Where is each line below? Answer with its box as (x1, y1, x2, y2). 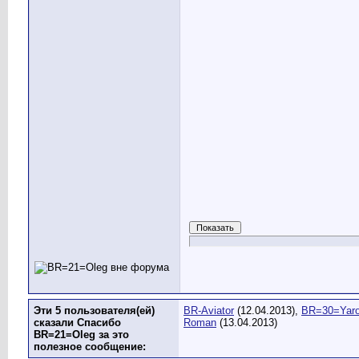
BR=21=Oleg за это (34, 329, 129, 341)
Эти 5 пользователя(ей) (34, 305, 155, 317)
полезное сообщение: (34, 341, 146, 353)
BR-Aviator (184, 305, 234, 317)
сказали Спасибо (34, 317, 121, 329)
